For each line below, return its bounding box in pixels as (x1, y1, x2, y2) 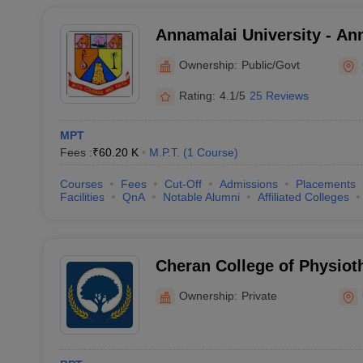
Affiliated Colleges (257, 190, 349, 203)
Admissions (219, 177, 278, 190)
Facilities (59, 190, 105, 203)
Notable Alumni (162, 190, 240, 203)
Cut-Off (164, 177, 202, 190)
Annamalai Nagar (155, 47, 288, 65)
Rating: (178, 88, 216, 102)
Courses (59, 177, 103, 190)
